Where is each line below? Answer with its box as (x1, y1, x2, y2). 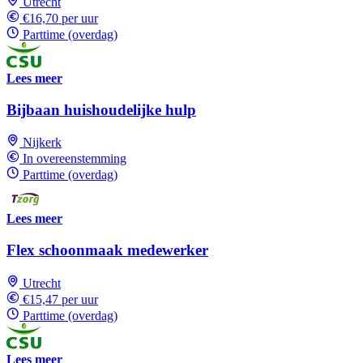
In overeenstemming (23, 152, 126, 166)
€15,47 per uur (23, 292, 98, 306)
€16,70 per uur (23, 11, 98, 25)
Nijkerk (23, 135, 62, 150)
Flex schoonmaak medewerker (6, 241, 208, 259)
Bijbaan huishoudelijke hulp (6, 100, 196, 118)
